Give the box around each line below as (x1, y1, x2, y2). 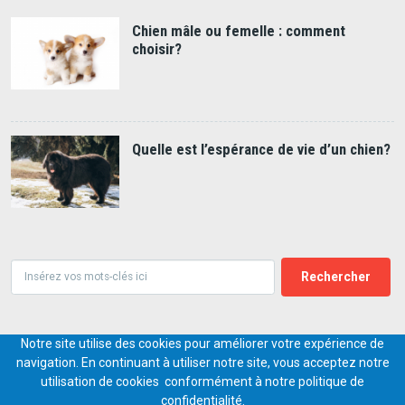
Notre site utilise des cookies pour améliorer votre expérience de (21, 336, 384, 352)
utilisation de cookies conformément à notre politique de (41, 374, 364, 390)
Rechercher (10, 278, 69, 290)
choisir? (131, 39, 182, 58)
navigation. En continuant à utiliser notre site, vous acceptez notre (15, 355, 390, 371)
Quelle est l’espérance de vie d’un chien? (131, 139, 391, 158)
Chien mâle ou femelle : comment (131, 21, 345, 40)
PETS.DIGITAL (203, 342, 283, 357)
